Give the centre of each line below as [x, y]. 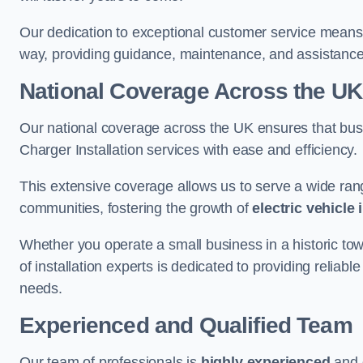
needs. [41, 288]
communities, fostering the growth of [136, 208]
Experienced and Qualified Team [186, 325]
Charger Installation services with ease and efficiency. [189, 150]
